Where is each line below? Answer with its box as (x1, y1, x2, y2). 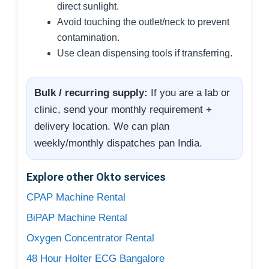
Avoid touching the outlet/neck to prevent (57, 17, 229, 27)
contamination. (57, 32, 119, 43)
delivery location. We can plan (34, 120, 169, 132)
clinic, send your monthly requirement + (34, 103, 212, 115)
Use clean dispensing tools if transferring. (57, 48, 232, 58)
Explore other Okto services (26, 170, 166, 183)
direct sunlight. (57, 1, 119, 11)
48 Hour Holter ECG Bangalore (26, 252, 165, 264)
